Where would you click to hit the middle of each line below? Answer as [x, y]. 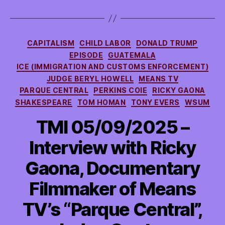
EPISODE [86, 55]
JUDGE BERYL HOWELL [90, 78]
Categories [134, 41]
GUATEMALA [132, 55]
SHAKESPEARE [44, 102]
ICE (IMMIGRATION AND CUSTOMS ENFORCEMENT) [113, 67]
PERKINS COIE [121, 90]
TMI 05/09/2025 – [113, 127]
